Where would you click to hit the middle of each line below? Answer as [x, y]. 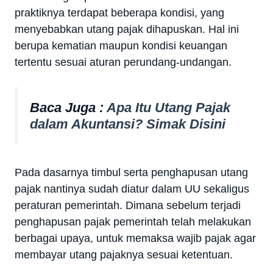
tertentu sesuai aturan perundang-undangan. [123, 62]
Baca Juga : [68, 108]
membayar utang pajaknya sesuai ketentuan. [124, 254]
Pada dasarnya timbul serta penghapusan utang [131, 172]
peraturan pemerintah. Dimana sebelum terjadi [128, 205]
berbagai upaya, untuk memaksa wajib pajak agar [135, 238]
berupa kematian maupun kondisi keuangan [121, 46]
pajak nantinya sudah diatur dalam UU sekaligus [132, 189]
